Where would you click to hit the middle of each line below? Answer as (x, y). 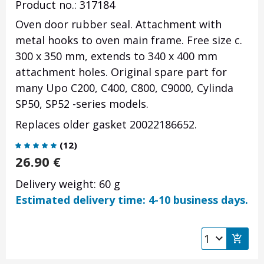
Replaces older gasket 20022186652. (106, 125)
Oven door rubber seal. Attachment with (118, 24)
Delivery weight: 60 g (68, 184)
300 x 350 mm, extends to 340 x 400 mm (116, 56)
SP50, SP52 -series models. (82, 104)
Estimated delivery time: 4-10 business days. (132, 200)
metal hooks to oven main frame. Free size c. (129, 40)
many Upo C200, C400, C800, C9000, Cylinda (124, 88)
